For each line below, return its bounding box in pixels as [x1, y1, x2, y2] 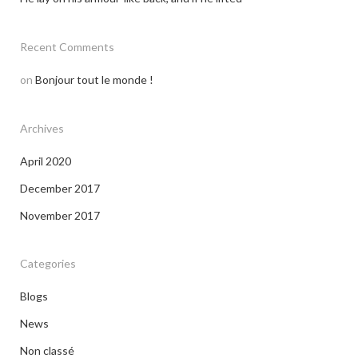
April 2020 [20, 154, 71, 168]
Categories [20, 257, 76, 270]
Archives [20, 121, 64, 135]
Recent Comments [20, 40, 114, 54]
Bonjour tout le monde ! [35, 73, 153, 86]
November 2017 [20, 209, 100, 222]
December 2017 [20, 181, 100, 195]
